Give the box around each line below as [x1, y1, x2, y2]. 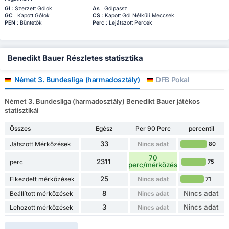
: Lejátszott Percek [104, 19, 152, 27]
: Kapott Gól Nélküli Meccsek [100, 12, 174, 19]
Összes [9, 125, 31, 133]
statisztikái [4, 106, 38, 115]
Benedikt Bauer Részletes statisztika [8, 54, 143, 63]
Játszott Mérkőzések [9, 140, 71, 148]
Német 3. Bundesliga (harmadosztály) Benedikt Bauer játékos [4, 97, 200, 106]
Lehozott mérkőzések [9, 203, 73, 212]
